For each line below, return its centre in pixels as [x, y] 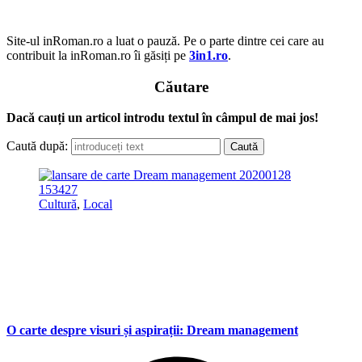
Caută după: [37, 146]
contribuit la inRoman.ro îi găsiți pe [98, 55]
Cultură [58, 204]
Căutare [181, 86]
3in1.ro [208, 55]
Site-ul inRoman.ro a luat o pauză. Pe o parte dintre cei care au [165, 41]
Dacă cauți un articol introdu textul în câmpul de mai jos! [162, 118]
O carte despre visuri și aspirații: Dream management [152, 330]
